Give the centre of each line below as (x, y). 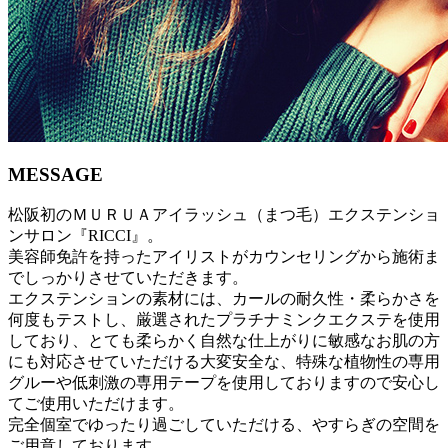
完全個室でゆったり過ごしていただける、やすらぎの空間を (224, 425)
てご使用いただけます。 (96, 404)
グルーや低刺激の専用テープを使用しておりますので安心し (224, 383)
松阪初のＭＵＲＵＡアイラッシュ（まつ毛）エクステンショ (224, 215)
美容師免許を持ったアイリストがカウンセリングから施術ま (224, 257)
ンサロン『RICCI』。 (85, 236)
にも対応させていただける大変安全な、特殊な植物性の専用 (224, 362)
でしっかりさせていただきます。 (128, 278)
